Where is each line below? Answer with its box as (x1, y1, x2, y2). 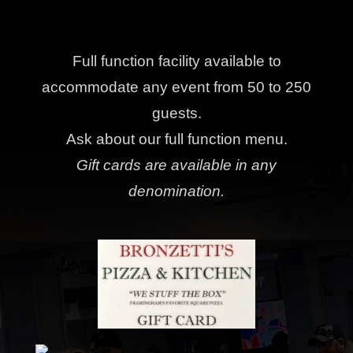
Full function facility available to (72, 53, 281, 70)
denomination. (128, 183, 225, 200)
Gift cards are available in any (76, 157, 277, 174)
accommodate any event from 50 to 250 (42, 79, 311, 96)
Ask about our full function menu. (65, 131, 288, 148)
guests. (151, 105, 202, 122)
